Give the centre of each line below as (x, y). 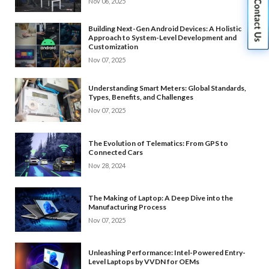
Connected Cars (116, 152)
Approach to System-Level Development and (162, 38)
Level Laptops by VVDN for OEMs (144, 262)
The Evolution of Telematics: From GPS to (158, 143)
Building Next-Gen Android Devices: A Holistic (165, 29)
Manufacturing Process (127, 207)
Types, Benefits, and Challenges (141, 97)
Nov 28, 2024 (107, 165)
